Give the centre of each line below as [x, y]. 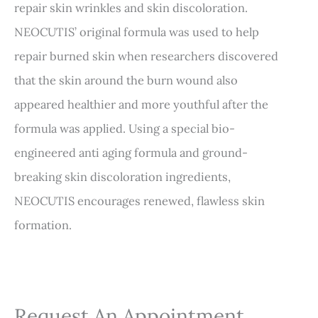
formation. [43, 225]
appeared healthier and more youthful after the [141, 104]
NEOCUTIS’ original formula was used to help [137, 32]
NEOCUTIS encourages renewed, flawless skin [139, 201]
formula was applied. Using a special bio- [125, 128]
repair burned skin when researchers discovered [146, 56]
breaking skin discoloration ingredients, [122, 177]
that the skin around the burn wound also [126, 80]
